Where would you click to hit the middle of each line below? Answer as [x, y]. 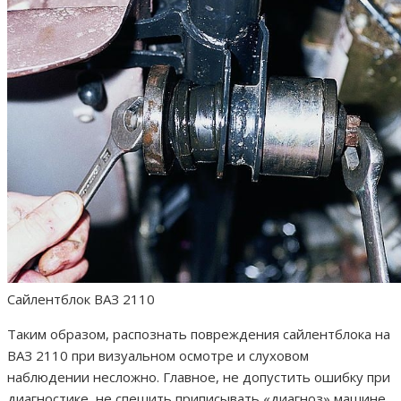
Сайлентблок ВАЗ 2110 [81, 299]
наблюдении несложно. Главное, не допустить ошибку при [199, 377]
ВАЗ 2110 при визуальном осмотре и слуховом [158, 356]
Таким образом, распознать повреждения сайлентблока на [199, 334]
